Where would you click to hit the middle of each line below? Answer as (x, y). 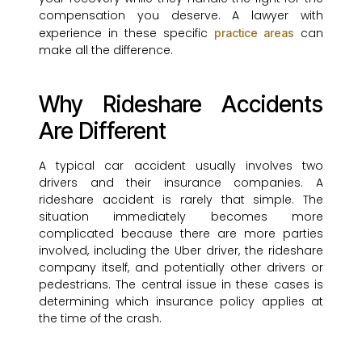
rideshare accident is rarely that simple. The (181, 200)
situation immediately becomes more (181, 217)
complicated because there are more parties (181, 234)
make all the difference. (106, 51)
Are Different (103, 131)
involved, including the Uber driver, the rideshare (181, 251)
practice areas (254, 33)
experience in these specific (126, 34)
